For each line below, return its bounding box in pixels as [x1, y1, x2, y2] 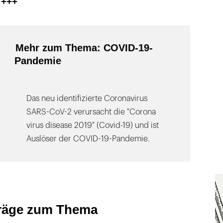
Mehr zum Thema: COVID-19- [15, 42, 153, 54]
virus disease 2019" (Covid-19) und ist [26, 121, 159, 130]
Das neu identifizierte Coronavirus [26, 95, 148, 103]
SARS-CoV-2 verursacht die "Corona [26, 108, 156, 116]
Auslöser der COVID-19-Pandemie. [26, 135, 150, 143]
